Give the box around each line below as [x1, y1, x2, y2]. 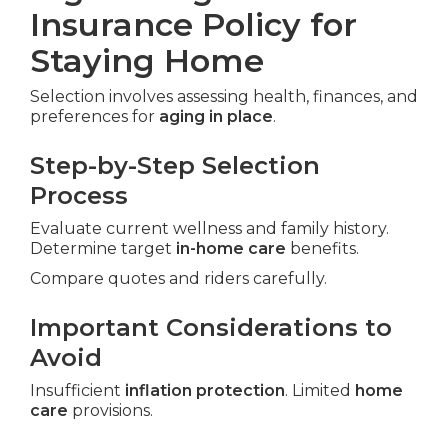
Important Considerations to [30, 313, 392, 343]
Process [30, 181, 128, 211]
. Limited [285, 381, 355, 401]
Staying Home [30, 41, 264, 81]
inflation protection [125, 381, 285, 401]
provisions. [68, 401, 153, 421]
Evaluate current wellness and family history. [30, 219, 389, 239]
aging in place [159, 107, 273, 127]
